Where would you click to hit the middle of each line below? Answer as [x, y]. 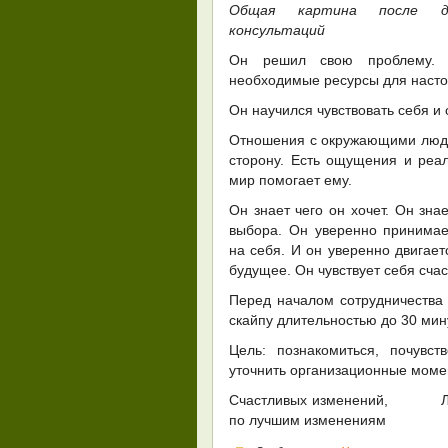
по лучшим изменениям [307, 420]
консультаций [277, 30]
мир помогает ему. [290, 180]
